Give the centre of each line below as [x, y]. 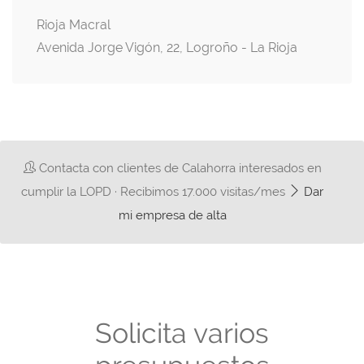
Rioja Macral [74, 24]
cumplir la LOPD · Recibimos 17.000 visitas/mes [155, 191]
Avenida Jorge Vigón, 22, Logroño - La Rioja [167, 47]
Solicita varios [182, 333]
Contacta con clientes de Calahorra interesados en [178, 168]
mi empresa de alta [172, 215]
